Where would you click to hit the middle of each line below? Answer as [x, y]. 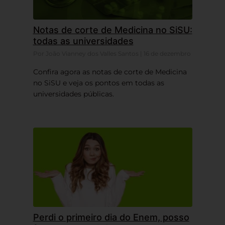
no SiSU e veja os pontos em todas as [98, 83]
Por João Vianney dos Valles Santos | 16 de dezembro [112, 53]
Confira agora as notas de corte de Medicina [110, 72]
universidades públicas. [73, 94]
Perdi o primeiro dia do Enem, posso [111, 217]
